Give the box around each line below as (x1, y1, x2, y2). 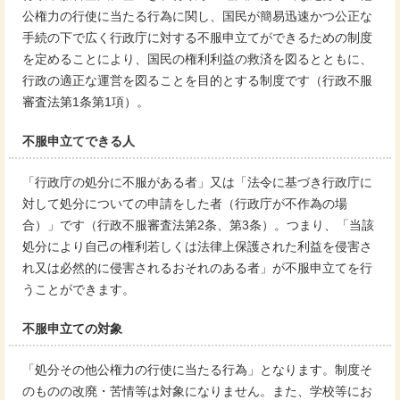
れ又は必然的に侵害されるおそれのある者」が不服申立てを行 (22, 262, 372, 275)
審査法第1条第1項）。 (22, 96, 149, 109)
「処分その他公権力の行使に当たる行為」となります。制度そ (22, 363, 372, 377)
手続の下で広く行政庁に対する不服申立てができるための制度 (22, 31, 372, 45)
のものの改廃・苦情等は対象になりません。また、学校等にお (22, 385, 372, 398)
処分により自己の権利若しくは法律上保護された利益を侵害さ (22, 240, 372, 254)
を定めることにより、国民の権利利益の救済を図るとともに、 (22, 53, 372, 66)
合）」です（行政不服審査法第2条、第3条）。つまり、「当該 (22, 219, 374, 232)
